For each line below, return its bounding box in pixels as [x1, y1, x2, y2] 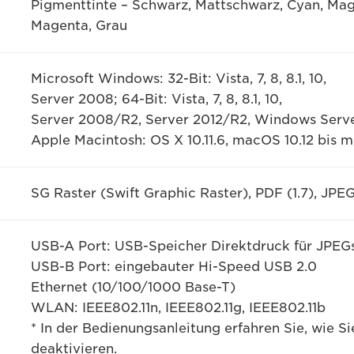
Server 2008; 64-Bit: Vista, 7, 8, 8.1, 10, [30, 92, 282, 107]
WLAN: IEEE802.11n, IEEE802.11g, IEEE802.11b [30, 300, 326, 315]
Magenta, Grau [30, 18, 127, 33]
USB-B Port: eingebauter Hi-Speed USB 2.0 [30, 259, 317, 274]
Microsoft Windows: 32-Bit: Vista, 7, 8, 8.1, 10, [30, 71, 326, 86]
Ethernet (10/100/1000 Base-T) [30, 280, 235, 295]
